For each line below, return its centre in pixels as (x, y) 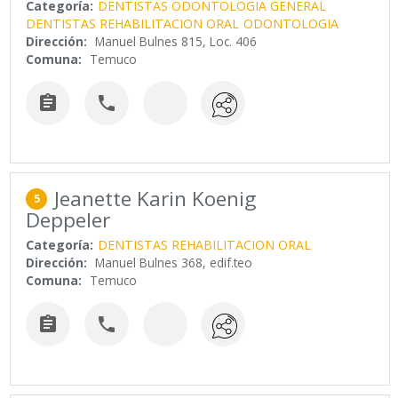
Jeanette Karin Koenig (155, 199)
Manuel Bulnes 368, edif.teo (174, 263)
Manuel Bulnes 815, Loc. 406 (176, 41)
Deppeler (68, 220)
